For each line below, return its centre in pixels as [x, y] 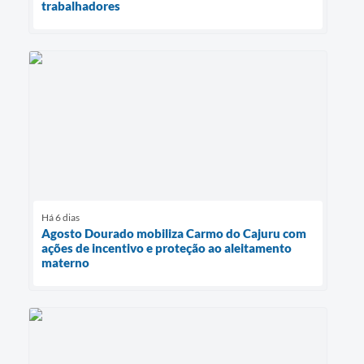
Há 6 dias [61, 217]
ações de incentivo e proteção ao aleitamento [167, 247]
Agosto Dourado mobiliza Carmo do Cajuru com [174, 233]
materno [65, 262]
